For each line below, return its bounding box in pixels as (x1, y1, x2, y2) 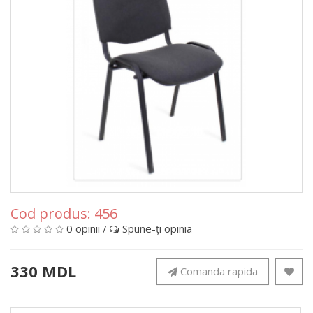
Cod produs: (10, 204, 94, 223)
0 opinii (66, 221, 100, 235)
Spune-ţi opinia (122, 221, 192, 235)
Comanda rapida (180, 264, 258, 278)
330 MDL (10, 261, 76, 282)
